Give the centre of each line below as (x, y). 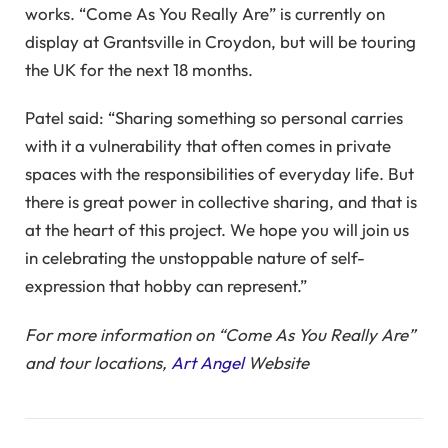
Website (276, 362)
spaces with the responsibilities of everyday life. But (219, 174)
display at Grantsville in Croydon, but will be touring (220, 41)
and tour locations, (98, 362)
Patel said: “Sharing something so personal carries (214, 118)
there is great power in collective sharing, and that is (221, 202)
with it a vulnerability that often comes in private (208, 146)
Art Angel (207, 362)
